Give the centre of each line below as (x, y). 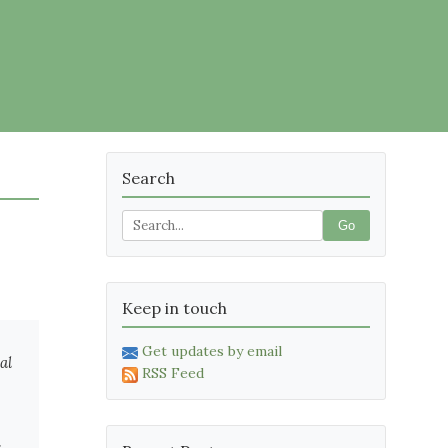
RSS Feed (173, 373)
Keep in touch (174, 308)
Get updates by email (212, 351)
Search (148, 178)
